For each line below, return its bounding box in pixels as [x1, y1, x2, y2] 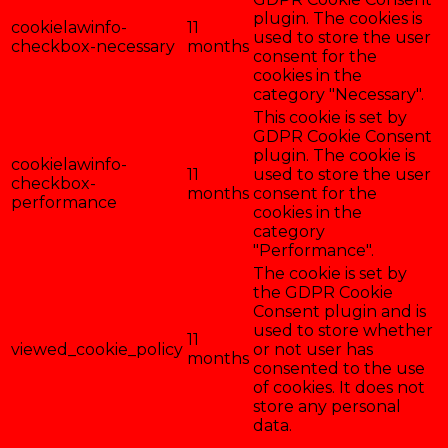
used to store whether [253, 320, 433, 340]
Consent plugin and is [253, 301, 426, 321]
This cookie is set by [253, 107, 407, 127]
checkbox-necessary [11, 36, 175, 56]
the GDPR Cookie [253, 282, 393, 302]
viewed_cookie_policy [11, 339, 183, 359]
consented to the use [253, 358, 425, 378]
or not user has [253, 339, 373, 359]
